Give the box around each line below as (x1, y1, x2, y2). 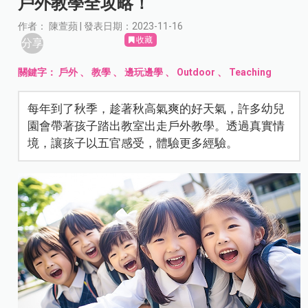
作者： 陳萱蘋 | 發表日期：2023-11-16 (18, 21, 184, 32)
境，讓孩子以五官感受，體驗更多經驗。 (27, 136, 239, 151)
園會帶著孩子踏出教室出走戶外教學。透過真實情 (27, 119, 285, 133)
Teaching (229, 67, 272, 78)
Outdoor (177, 67, 216, 78)
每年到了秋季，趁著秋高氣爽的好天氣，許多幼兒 (27, 102, 285, 116)
